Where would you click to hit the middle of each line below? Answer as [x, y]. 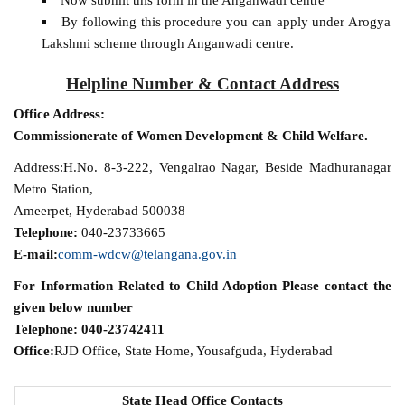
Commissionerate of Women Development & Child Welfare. [191, 135]
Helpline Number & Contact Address [202, 84]
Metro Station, [54, 189]
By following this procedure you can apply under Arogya [226, 22]
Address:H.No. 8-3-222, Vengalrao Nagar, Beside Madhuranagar [202, 167]
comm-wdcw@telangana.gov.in [148, 254]
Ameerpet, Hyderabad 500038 [100, 211]
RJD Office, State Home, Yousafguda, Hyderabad [194, 351]
